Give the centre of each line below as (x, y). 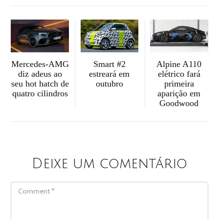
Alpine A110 (179, 64)
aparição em (179, 93)
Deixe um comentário (109, 164)
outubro (109, 84)
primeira (179, 84)
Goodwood (179, 103)
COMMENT (25, 185)
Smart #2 (109, 64)
